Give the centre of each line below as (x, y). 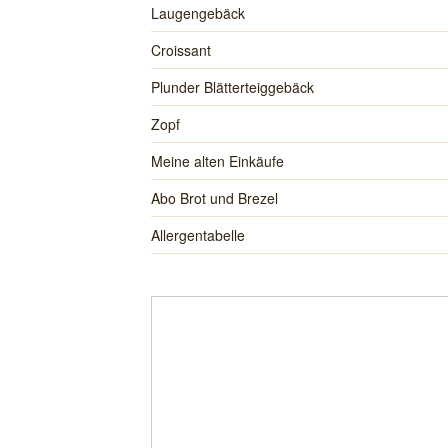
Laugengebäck (197, 13)
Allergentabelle (197, 235)
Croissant (180, 50)
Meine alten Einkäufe (217, 161)
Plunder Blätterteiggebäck (232, 87)
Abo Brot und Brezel (214, 198)
